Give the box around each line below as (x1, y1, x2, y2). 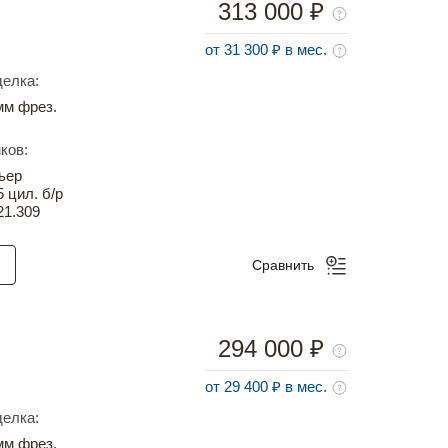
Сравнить (252, 257, 314, 274)
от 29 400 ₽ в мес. (205, 378, 331, 396)
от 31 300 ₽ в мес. (205, 41, 331, 59)
